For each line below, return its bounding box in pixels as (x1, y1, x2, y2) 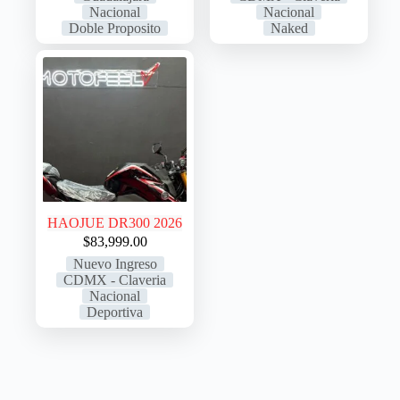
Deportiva (87, 304, 144, 320)
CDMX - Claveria (63, 271, 167, 287)
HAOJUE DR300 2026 (47, 214, 183, 230)
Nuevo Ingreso (72, 255, 157, 271)
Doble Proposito (69, 21, 162, 37)
